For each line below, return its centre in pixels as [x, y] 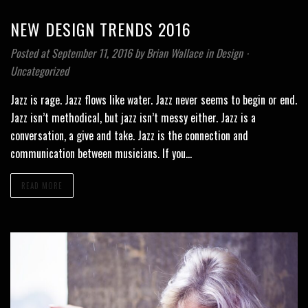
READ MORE [42, 186]
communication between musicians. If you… [101, 154]
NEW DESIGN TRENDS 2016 [101, 29]
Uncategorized [40, 71]
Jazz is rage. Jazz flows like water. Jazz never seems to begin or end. [154, 100]
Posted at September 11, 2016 [71, 53]
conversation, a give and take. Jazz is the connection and [129, 136]
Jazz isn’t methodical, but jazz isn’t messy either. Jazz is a [133, 118]
